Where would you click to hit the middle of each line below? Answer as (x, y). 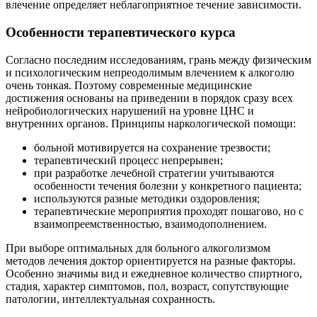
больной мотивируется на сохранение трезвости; (152, 147)
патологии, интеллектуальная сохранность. (110, 299)
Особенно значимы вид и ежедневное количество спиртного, (154, 273)
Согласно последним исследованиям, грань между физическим (158, 59)
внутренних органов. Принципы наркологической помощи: (151, 123)
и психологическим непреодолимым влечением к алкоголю (150, 72)
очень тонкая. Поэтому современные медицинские (129, 85)
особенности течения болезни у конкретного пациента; (168, 185)
